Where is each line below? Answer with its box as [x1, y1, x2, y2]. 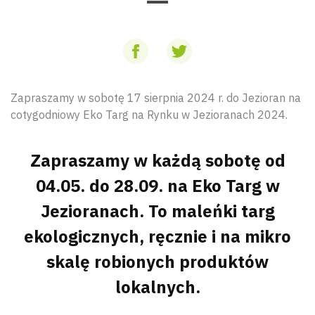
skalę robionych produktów [46, 250, 269, 273]
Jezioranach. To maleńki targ [40, 200, 275, 222]
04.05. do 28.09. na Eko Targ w [35, 174, 280, 197]
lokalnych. [115, 276, 200, 298]
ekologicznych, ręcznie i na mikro [24, 225, 291, 247]
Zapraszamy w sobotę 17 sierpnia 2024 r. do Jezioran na [11, 91, 301, 105]
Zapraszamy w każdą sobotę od [30, 149, 285, 172]
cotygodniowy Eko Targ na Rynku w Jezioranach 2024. [11, 108, 288, 122]
